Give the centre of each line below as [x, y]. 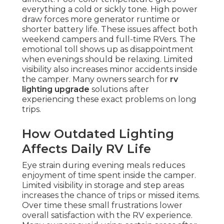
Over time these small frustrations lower [102, 205]
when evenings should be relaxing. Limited [107, 59]
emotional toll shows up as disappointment [108, 49]
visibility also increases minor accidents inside [110, 69]
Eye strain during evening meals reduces [103, 165]
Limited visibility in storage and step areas [103, 185]
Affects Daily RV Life [86, 149]
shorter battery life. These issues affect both [110, 29]
